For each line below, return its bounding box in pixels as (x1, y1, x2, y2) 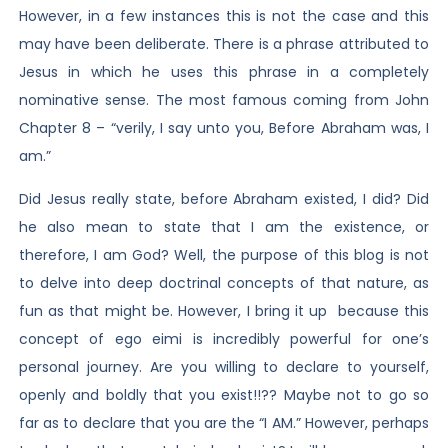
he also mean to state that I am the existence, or (18, 216, 430, 237)
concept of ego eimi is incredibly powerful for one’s (18, 328, 430, 349)
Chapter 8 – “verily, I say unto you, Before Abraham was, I (18, 118, 430, 139)
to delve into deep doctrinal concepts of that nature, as (18, 272, 430, 293)
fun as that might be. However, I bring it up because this (18, 300, 430, 321)
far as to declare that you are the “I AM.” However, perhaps (18, 412, 430, 433)
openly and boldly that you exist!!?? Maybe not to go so (18, 384, 430, 405)
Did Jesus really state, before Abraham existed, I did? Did (18, 188, 430, 209)
